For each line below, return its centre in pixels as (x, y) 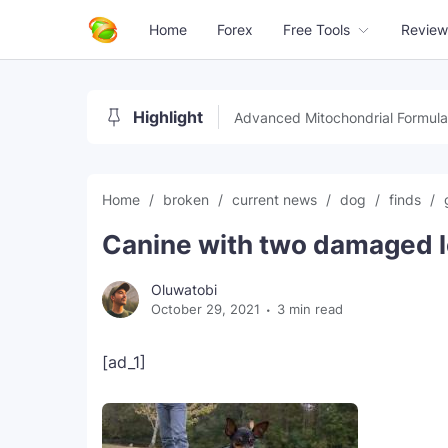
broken (188, 199)
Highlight (168, 117)
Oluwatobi (184, 289)
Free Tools (316, 29)
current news (276, 199)
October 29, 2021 (205, 309)
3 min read (310, 309)
